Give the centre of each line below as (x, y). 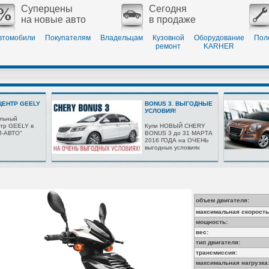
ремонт (168, 46)
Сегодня (168, 9)
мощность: (211, 222)
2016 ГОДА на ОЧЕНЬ (177, 140)
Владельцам (121, 38)
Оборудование (219, 38)
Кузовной (168, 38)
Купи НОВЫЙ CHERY (175, 126)
